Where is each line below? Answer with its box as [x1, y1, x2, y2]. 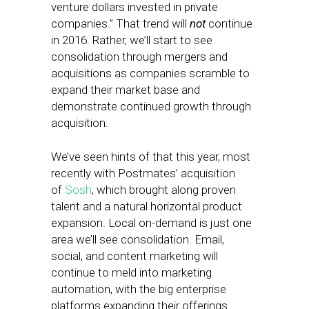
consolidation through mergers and [51, 50, 228, 63]
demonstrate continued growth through [51, 99, 251, 113]
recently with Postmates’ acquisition [51, 166, 235, 180]
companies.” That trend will [51, 17, 190, 30]
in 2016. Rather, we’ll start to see [51, 33, 212, 47]
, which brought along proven [92, 183, 236, 197]
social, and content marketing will [51, 249, 218, 263]
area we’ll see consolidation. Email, [51, 232, 224, 246]
